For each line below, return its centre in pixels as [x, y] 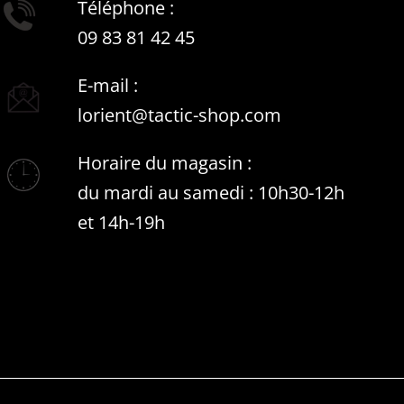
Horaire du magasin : [165, 162]
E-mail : [108, 85]
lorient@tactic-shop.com [179, 115]
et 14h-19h [121, 222]
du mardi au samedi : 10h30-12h [211, 192]
